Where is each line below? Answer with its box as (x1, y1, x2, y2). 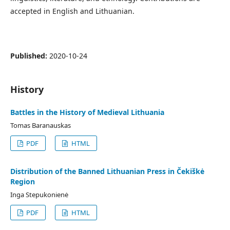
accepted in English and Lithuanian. (10, 6, 135, 16)
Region (10, 176, 35, 186)
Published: (10, 50, 49, 61)
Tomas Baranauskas (10, 120, 71, 130)
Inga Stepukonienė (10, 189, 68, 199)
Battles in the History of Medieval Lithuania (10, 107, 164, 117)
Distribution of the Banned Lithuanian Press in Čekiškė (10, 166, 204, 176)
